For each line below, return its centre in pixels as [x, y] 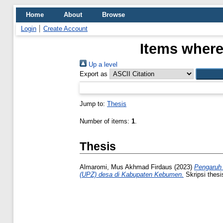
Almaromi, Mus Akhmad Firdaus [126, 167]
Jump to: [93, 104]
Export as [94, 74]
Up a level [102, 64]
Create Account [65, 29]
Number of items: [106, 121]
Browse [113, 15]
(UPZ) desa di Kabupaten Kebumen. [132, 175]
